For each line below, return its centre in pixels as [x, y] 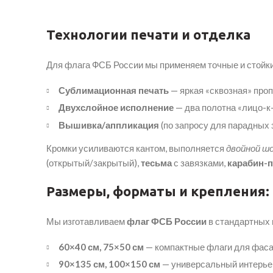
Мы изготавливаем [87, 221]
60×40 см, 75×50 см [101, 246]
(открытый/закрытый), [94, 162]
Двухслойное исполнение [116, 108]
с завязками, [200, 162]
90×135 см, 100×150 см [109, 264]
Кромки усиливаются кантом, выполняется [136, 148]
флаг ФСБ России [167, 221]
